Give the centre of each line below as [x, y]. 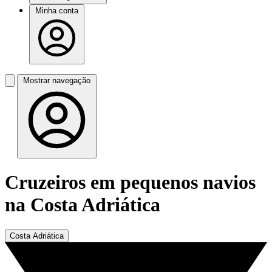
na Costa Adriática [83, 205]
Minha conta [57, 11]
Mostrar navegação [57, 80]
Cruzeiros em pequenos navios [130, 182]
